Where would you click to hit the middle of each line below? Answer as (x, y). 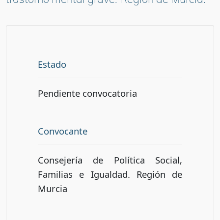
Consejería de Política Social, (110, 160)
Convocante (63, 131)
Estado (52, 64)
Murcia (53, 188)
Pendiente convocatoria (87, 93)
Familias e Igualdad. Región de (110, 174)
